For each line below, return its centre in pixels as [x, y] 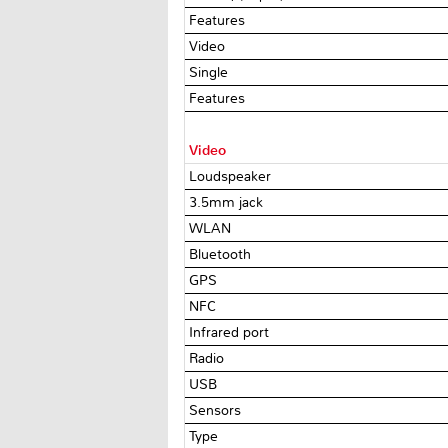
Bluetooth [222, 254]
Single [211, 72]
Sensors [217, 410]
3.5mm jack [228, 202]
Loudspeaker [232, 176]
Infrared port [231, 332]
